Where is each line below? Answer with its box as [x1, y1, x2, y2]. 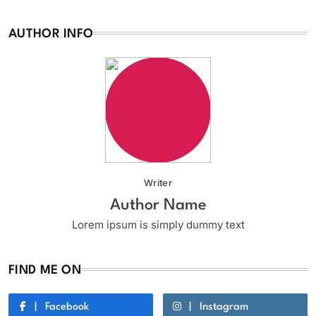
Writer [143, 177, 173, 189]
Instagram [200, 301, 248, 312]
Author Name [109, 197, 207, 214]
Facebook [45, 301, 89, 312]
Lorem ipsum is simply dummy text [71, 218, 245, 232]
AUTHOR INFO [8, 28, 94, 41]
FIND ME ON [8, 265, 81, 277]
